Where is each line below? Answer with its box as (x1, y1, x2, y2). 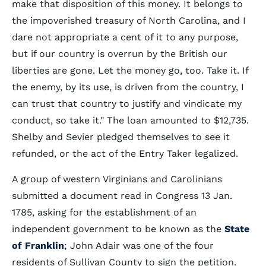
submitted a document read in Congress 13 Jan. (12, 190, 232, 201)
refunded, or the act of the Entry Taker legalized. (12, 148, 238, 159)
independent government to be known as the (12, 223, 224, 235)
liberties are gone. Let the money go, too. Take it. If (12, 65, 248, 76)
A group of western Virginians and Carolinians (12, 173, 222, 185)
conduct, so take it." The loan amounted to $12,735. (12, 115, 249, 126)
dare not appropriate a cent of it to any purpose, (12, 31, 238, 43)
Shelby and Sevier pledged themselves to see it (12, 131, 230, 142)
